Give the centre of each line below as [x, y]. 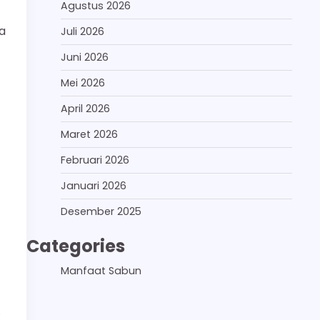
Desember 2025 [101, 211]
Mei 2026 [83, 82]
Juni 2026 [85, 57]
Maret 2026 [89, 134]
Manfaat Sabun [101, 270]
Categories [76, 246]
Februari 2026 [95, 160]
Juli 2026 [82, 31]
